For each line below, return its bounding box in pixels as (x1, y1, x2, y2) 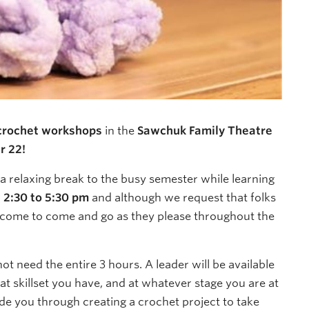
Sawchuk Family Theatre (137, 124, 272, 137)
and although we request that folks (89, 191, 276, 204)
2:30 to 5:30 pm (3, 191, 89, 204)
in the (102, 124, 137, 137)
